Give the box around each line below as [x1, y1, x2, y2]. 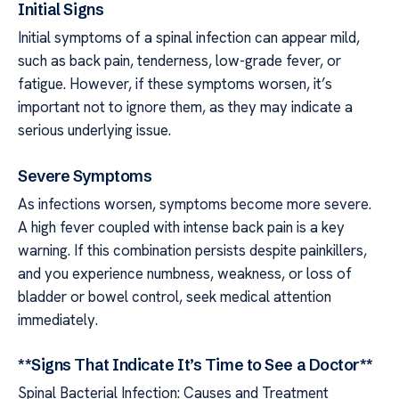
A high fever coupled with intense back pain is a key [18, 216, 345, 237]
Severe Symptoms [18, 165, 152, 186]
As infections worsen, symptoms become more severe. [18, 193, 371, 214]
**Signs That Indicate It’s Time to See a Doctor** [18, 354, 374, 376]
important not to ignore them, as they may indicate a [18, 97, 353, 118]
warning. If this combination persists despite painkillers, [18, 240, 367, 260]
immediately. [18, 309, 98, 330]
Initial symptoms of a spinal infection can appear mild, [18, 28, 360, 48]
